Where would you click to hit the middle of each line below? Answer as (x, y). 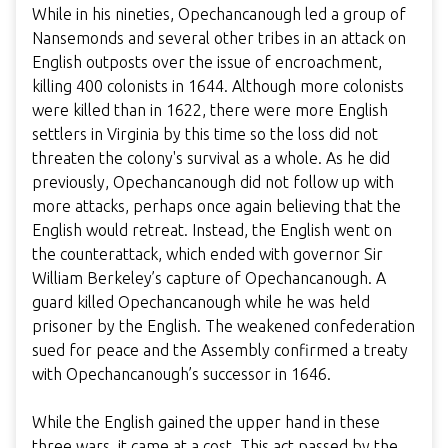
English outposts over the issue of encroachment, (207, 61)
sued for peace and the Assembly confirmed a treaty (220, 349)
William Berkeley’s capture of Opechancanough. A (209, 277)
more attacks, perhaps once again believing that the (216, 205)
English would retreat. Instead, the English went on (212, 229)
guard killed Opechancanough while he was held (201, 301)
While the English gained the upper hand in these (206, 421)
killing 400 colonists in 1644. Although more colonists (218, 85)
